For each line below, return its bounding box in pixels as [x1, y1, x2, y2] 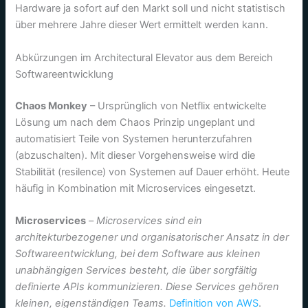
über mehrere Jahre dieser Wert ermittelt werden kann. [15, 19, 269, 32]
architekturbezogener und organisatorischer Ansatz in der [15, 231, 289, 244]
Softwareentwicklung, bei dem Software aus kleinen [15, 247, 261, 261]
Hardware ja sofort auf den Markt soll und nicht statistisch [15, 2, 286, 15]
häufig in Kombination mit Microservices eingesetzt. [15, 181, 256, 195]
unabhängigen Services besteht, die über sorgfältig [15, 264, 258, 277]
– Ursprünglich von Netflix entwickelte [87, 99, 267, 112]
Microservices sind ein [96, 214, 203, 228]
